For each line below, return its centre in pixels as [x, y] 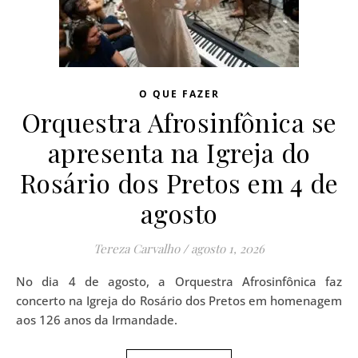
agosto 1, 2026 [228, 249]
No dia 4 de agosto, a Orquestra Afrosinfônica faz [21, 281]
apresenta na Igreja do [179, 152]
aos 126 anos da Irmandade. [97, 320]
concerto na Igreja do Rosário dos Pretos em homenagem [179, 300]
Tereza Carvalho [137, 249]
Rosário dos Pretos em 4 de [179, 183]
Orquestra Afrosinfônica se [179, 122]
